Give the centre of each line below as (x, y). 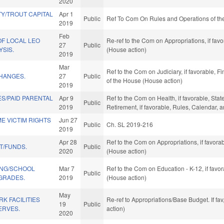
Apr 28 (68, 142)
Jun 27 (68, 120)
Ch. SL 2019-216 (130, 124)
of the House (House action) (145, 80)
